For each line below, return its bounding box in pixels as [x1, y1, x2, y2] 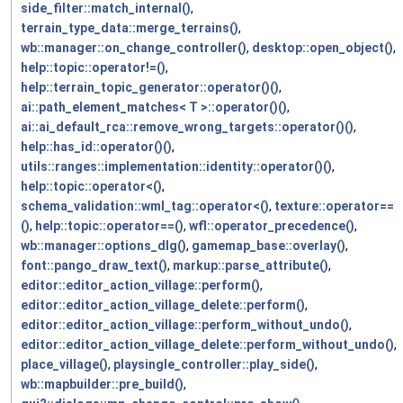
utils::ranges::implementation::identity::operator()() [21, 159, 332, 175]
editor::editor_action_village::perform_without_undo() [21, 318, 349, 333]
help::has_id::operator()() [21, 139, 172, 155]
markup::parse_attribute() [173, 258, 328, 273]
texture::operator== [274, 199, 394, 214]
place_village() [21, 357, 108, 372]
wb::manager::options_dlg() [21, 238, 186, 254]
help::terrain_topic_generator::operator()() [21, 80, 279, 95]
